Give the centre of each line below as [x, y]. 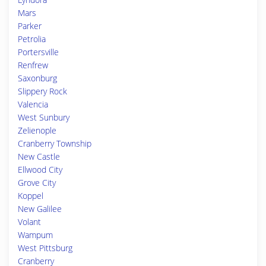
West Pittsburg [45, 248]
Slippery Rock [42, 91]
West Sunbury [44, 117]
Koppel [31, 196]
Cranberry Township [55, 143]
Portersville [38, 52]
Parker [30, 26]
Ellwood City [40, 170]
